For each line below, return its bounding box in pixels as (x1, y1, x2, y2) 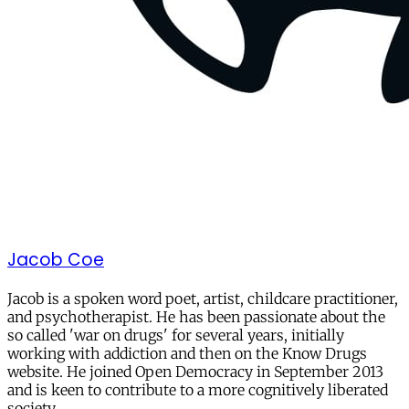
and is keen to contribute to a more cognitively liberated (7, 381, 388, 400)
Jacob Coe (7, 246, 104, 272)
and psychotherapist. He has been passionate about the (7, 308, 385, 327)
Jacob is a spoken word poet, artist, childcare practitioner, (7, 289, 398, 309)
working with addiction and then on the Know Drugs (7, 344, 367, 363)
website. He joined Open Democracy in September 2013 (7, 362, 383, 382)
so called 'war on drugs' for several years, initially (7, 326, 344, 345)
